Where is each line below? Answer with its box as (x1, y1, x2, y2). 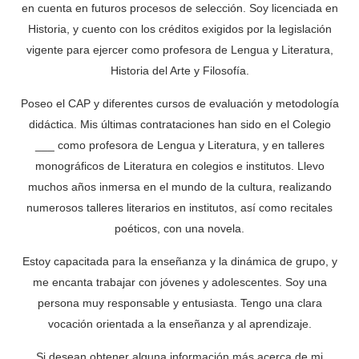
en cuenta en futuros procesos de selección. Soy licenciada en (21, 2, 338, 15)
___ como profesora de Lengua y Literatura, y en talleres (34, 139, 325, 152)
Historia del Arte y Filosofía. (110, 64, 249, 78)
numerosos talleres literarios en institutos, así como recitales (26, 201, 333, 215)
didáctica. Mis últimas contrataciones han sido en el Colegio (28, 118, 331, 131)
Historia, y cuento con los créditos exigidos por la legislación (27, 22, 332, 36)
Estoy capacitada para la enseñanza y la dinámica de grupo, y (22, 255, 337, 268)
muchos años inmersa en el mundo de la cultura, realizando (27, 180, 332, 194)
